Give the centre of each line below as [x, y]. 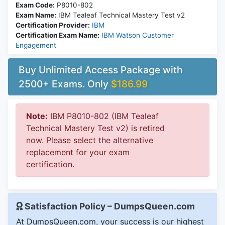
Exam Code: [35, 5]
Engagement [36, 45]
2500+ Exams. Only [65, 84]
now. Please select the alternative [90, 140]
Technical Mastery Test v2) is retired [95, 128]
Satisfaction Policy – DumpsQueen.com [109, 206]
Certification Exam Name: [58, 35]
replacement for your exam [78, 152]
